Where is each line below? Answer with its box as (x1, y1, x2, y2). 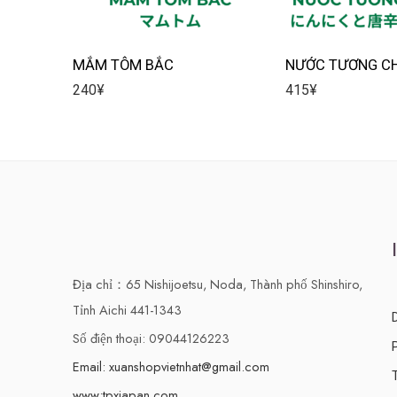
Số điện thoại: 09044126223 (73, 328, 230, 347)
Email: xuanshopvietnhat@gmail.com (73, 356, 269, 376)
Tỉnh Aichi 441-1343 (73, 300, 182, 319)
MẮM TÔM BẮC (73, 56, 174, 74)
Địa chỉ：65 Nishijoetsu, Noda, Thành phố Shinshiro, (73, 274, 362, 293)
